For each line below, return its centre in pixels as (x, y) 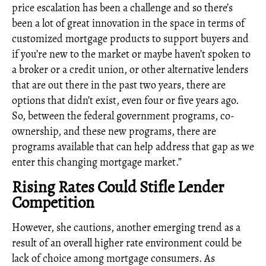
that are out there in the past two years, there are (119, 85)
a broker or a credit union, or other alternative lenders (130, 69)
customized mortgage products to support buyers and (130, 39)
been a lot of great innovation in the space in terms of (128, 23)
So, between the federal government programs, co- (123, 116)
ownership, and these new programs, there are (114, 131)
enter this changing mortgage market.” (97, 162)
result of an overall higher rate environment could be (127, 243)
